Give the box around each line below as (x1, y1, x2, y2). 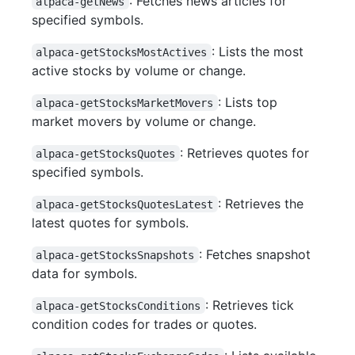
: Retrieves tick (204, 296, 298, 313)
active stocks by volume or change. (32, 62, 246, 78)
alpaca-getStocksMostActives (36, 45, 208, 59)
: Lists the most (211, 43, 307, 59)
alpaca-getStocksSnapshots (36, 248, 195, 261)
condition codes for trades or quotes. (32, 315, 257, 332)
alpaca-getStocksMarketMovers (36, 96, 214, 109)
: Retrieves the (217, 195, 307, 212)
